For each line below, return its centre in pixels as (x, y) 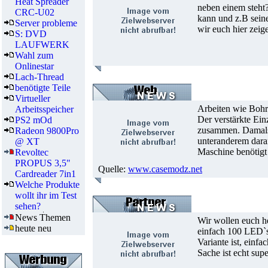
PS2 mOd (33, 120)
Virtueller (33, 98)
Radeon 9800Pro (47, 131)
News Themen (43, 217)
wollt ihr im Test (46, 195)
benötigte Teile (43, 88)
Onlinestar (34, 66)
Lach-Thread (39, 77)
